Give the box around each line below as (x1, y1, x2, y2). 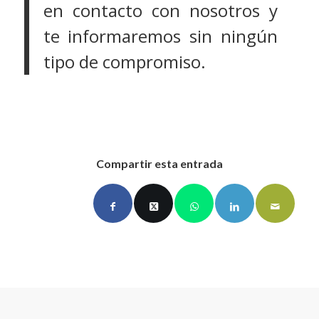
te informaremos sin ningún (43, 23, 278, 48)
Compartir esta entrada (95, 156, 223, 170)
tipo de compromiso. (43, 49, 206, 73)
